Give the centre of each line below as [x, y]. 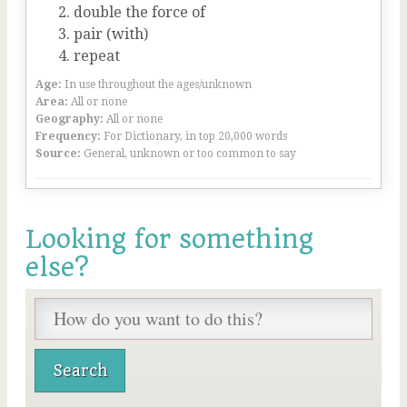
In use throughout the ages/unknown [158, 84]
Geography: [69, 119]
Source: [58, 154]
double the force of [139, 12]
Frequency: [68, 136]
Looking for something [169, 239]
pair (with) [111, 34]
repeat [97, 56]
